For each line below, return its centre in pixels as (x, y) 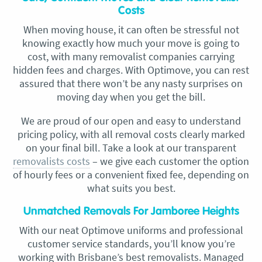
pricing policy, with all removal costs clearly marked (131, 134)
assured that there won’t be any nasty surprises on (131, 83)
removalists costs (51, 161)
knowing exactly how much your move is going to (131, 43)
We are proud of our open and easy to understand (131, 120)
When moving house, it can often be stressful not (131, 29)
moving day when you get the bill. (131, 96)
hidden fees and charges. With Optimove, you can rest (131, 70)
